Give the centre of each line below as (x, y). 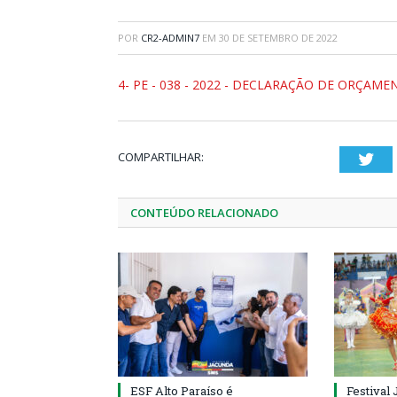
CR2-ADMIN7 (170, 38)
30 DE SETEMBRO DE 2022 (278, 38)
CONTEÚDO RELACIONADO (204, 213)
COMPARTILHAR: (161, 157)
